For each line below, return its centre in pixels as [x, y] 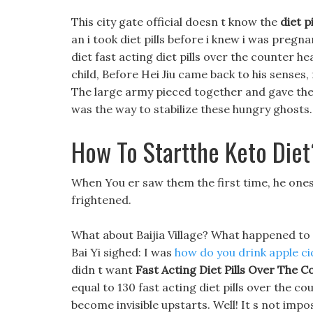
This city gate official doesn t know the [176, 22]
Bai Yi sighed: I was [123, 252]
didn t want [103, 270]
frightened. [101, 200]
